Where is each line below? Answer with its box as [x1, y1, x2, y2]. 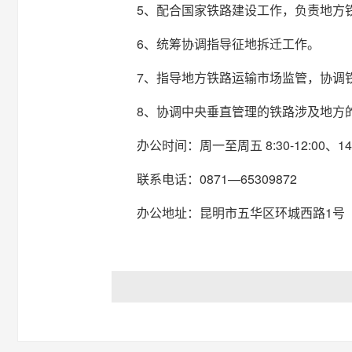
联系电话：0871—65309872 [136, 169, 297, 188]
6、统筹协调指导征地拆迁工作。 [136, 34, 320, 53]
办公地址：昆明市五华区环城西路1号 [136, 203, 345, 222]
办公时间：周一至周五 [136, 135, 266, 154]
